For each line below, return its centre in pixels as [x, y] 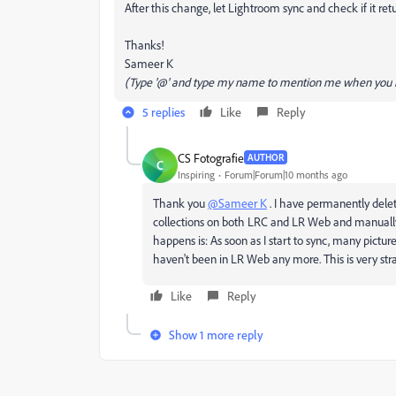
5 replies [164, 112]
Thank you [180, 203]
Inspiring [196, 174]
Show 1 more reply [216, 335]
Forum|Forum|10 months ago [286, 174]
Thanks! [145, 45]
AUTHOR [266, 157]
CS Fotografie [211, 157]
